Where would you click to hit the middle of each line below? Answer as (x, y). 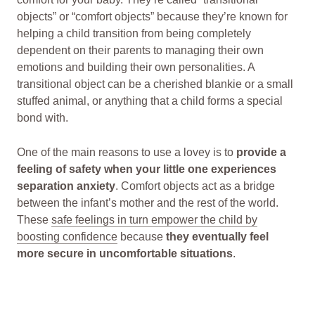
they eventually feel (217, 237)
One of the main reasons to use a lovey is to (127, 153)
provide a (261, 153)
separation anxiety (66, 186)
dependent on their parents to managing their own (140, 50)
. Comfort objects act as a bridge (195, 186)
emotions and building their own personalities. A (136, 67)
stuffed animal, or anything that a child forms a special (150, 101)
